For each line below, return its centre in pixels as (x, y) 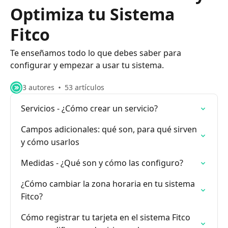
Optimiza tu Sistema (92, 14)
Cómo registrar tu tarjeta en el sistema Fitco (106, 217)
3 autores (38, 87)
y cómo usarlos (50, 142)
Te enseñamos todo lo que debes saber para (96, 53)
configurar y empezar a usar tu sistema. (87, 65)
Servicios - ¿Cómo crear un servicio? (89, 108)
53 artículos (84, 87)
